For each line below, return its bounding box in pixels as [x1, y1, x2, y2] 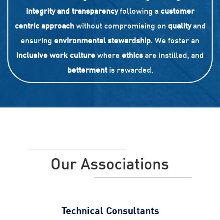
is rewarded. [107, 65, 153, 75]
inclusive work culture [16, 50, 95, 60]
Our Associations [51, 154, 169, 173]
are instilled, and [143, 50, 204, 60]
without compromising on [74, 21, 168, 31]
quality [167, 21, 191, 31]
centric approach [14, 21, 74, 31]
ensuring [21, 35, 54, 46]
